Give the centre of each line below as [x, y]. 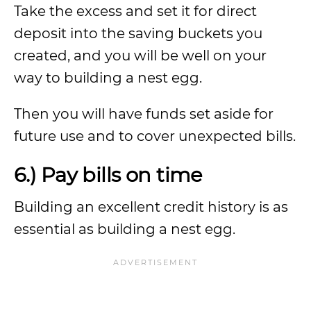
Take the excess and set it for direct [135, 11]
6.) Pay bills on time [108, 175]
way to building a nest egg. [108, 78]
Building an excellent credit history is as [151, 207]
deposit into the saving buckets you [138, 33]
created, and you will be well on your [140, 56]
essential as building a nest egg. [125, 229]
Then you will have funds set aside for [144, 114]
